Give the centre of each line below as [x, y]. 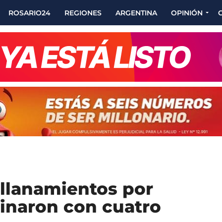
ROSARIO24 [29, 13]
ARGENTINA [136, 13]
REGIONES [83, 13]
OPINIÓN [187, 13]
